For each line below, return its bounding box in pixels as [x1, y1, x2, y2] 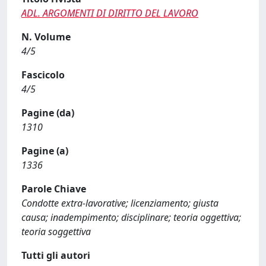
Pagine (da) [21, 106, 74, 119]
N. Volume [21, 30, 71, 43]
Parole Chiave [21, 182, 86, 195]
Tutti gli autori [21, 248, 90, 262]
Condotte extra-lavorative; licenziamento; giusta [21, 196, 218, 210]
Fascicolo [21, 68, 65, 81]
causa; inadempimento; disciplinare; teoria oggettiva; [21, 210, 241, 224]
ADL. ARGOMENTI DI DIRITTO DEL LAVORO [21, 6, 198, 20]
